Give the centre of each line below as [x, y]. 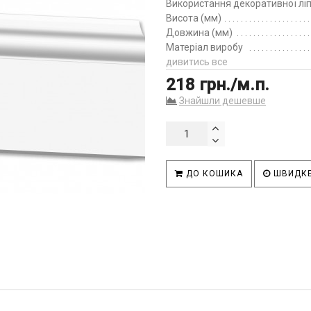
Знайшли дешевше [222, 101]
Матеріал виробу [204, 47]
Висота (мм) [194, 18]
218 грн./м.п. [218, 85]
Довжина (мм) [199, 33]
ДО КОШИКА [213, 174]
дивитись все [197, 62]
